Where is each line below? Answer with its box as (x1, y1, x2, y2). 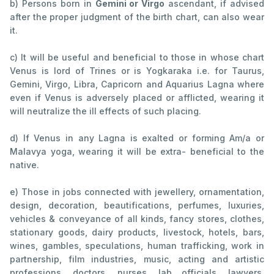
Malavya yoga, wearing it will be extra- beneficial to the (10, 146, 264, 157)
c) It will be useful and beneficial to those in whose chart (10, 52, 264, 63)
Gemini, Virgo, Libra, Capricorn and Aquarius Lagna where (10, 79, 264, 90)
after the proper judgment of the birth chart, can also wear (10, 12, 264, 23)
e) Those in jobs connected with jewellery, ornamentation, (10, 187, 264, 198)
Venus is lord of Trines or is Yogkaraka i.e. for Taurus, (10, 65, 264, 76)
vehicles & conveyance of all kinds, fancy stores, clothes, (10, 213, 264, 224)
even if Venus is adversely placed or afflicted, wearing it (10, 92, 264, 103)
